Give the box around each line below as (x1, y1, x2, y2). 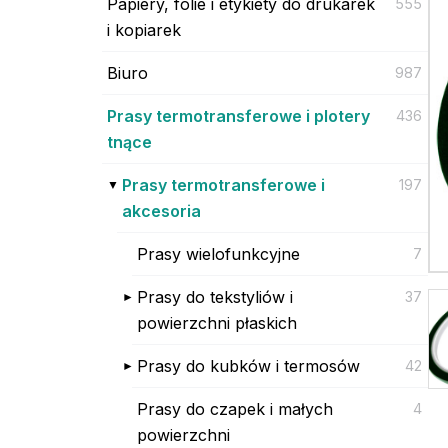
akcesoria (122, 200, 201, 221)
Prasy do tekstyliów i (137, 286, 293, 307)
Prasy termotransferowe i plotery (107, 105, 370, 126)
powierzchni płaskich (137, 312, 297, 333)
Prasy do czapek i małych (137, 398, 333, 419)
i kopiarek (107, 19, 181, 40)
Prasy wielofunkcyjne (137, 243, 300, 264)
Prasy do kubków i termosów (137, 355, 360, 376)
